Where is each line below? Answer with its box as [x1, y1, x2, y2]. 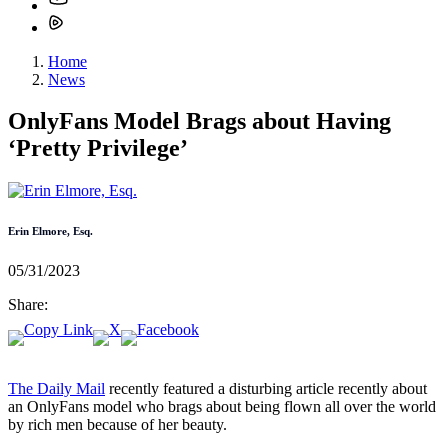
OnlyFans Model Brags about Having [8, 108, 391, 135]
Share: [8, 296, 48, 314]
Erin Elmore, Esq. [8, 225, 93, 238]
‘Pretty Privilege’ [8, 135, 188, 162]
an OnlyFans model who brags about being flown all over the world [8, 398, 436, 416]
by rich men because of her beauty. [8, 416, 227, 434]
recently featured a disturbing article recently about [105, 380, 427, 398]
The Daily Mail [8, 380, 105, 398]
